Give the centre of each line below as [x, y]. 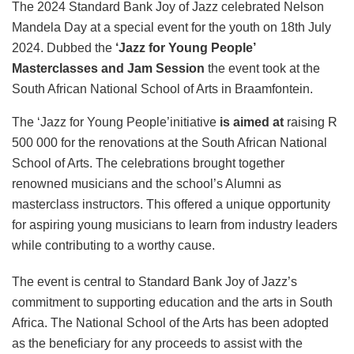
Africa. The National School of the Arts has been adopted [170, 323]
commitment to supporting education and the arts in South [172, 303]
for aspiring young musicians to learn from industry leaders [175, 225]
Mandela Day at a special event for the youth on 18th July [171, 28]
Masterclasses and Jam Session [110, 69]
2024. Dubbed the [64, 48]
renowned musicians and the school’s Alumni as [147, 184]
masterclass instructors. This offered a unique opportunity [171, 205]
